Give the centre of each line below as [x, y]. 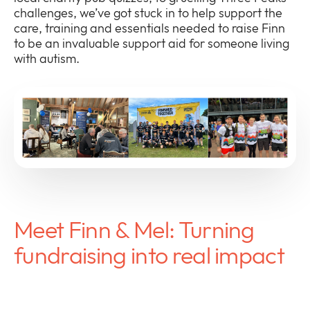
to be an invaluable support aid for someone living [152, 44]
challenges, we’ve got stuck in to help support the [148, 13]
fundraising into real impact [149, 255]
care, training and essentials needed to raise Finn [149, 28]
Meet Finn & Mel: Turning [134, 230]
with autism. [47, 59]
